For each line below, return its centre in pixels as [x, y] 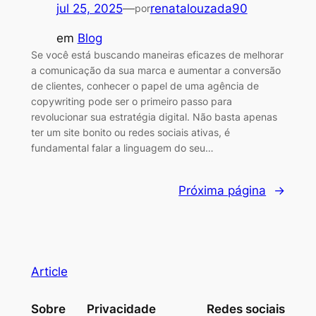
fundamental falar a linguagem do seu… [122, 148]
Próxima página [223, 191]
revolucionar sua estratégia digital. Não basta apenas [154, 117]
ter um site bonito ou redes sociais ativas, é [130, 133]
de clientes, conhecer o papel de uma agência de [145, 86]
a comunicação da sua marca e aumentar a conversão [156, 71]
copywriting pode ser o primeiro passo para [131, 102]
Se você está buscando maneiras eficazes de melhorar [157, 55]
